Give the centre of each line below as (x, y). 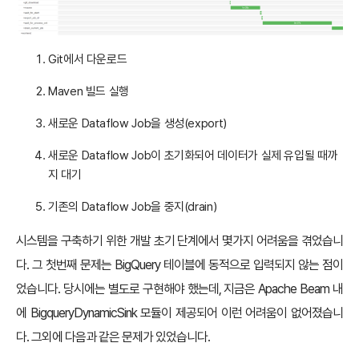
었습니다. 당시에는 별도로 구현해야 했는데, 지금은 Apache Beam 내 (179, 289)
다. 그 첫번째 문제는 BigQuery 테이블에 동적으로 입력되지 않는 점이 (179, 265)
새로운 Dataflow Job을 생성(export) (137, 124)
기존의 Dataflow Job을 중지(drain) (133, 207)
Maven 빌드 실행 (89, 92)
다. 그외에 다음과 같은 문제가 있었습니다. (113, 337)
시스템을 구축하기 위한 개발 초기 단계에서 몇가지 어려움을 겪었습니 (179, 241)
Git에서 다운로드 (88, 60)
